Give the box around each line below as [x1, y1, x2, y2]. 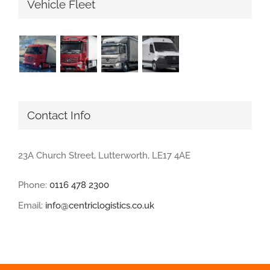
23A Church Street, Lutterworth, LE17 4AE [18, 149, 190, 161]
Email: [18, 199, 45, 211]
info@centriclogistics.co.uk [45, 199, 154, 211]
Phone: [18, 179, 49, 190]
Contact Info [27, 108, 90, 123]
